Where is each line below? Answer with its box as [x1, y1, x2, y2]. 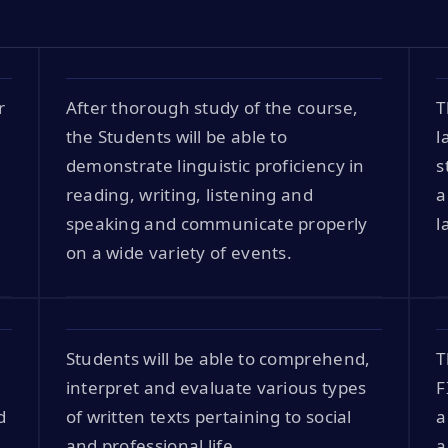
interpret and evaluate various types [65, 375, 367, 399]
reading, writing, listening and [65, 182, 313, 206]
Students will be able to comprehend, [65, 346, 371, 370]
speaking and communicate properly [65, 211, 368, 235]
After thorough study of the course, [65, 95, 359, 119]
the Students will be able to [65, 124, 288, 148]
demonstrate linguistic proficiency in [65, 153, 365, 177]
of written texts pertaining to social [65, 404, 352, 428]
